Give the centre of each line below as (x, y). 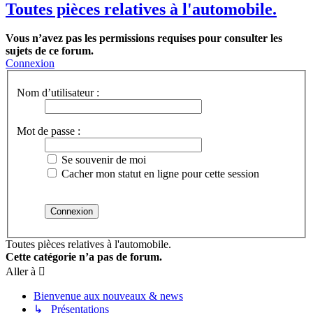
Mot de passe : (49, 131)
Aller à (21, 271)
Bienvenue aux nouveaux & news (108, 296)
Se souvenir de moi (102, 160)
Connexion (30, 64)
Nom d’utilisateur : (58, 93)
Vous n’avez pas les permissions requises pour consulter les (144, 38)
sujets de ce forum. (50, 51)
